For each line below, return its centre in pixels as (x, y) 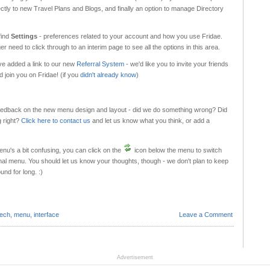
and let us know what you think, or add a (150, 120)
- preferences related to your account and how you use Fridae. (131, 36)
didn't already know (108, 75)
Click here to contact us (56, 120)
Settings (25, 36)
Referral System (100, 64)
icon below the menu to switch (177, 150)
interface (46, 214)
